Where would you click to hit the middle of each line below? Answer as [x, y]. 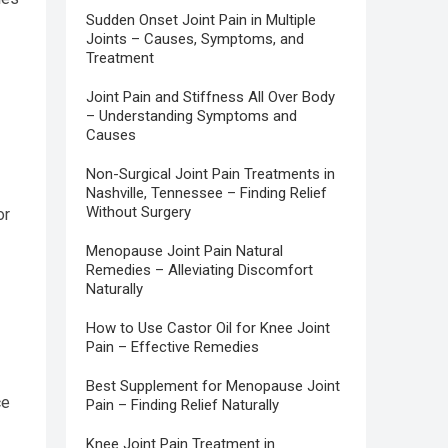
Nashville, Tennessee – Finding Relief [206, 193]
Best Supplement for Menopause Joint [213, 386]
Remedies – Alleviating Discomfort [199, 270]
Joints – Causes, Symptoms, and [195, 39]
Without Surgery [138, 212]
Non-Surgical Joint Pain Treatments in [210, 174]
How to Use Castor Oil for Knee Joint [208, 328]
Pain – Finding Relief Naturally [182, 405]
